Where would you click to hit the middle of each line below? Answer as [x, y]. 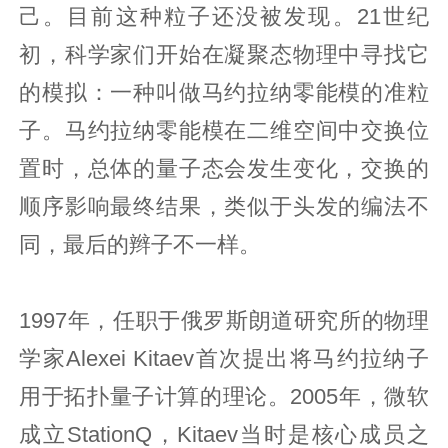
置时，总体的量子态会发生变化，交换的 [224, 168]
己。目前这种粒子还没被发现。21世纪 [224, 16]
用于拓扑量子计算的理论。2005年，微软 [224, 396]
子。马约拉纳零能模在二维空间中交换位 [224, 130]
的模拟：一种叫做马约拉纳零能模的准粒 [224, 92]
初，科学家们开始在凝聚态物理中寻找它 [224, 54]
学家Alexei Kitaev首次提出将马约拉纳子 [224, 358]
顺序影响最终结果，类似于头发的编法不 [224, 206]
